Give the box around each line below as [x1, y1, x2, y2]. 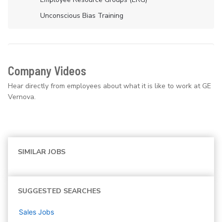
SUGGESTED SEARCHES [18, 186, 101, 196]
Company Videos [8, 63, 86, 78]
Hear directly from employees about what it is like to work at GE [8, 81, 211, 91]
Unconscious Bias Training [40, 11, 123, 21]
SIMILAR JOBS [18, 147, 65, 157]
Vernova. [8, 92, 36, 102]
